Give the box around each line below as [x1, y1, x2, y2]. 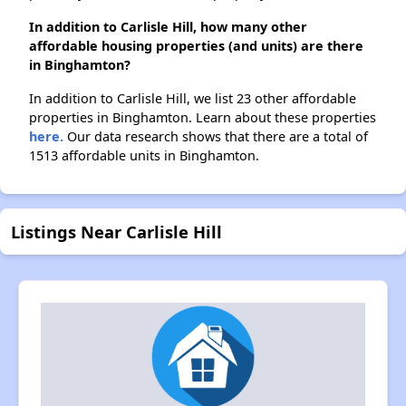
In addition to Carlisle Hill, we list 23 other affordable [29, 90, 356, 108]
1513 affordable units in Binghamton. [29, 147, 259, 165]
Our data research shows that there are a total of [63, 128, 368, 146]
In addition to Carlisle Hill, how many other [29, 18, 307, 36]
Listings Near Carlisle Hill [11, 220, 222, 244]
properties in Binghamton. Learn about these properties [29, 109, 376, 127]
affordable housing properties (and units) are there [29, 37, 363, 55]
